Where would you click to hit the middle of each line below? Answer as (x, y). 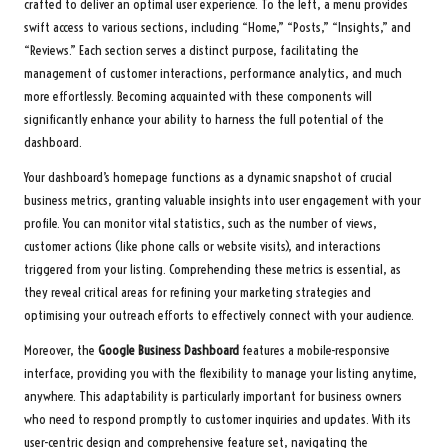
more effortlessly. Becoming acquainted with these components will (198, 96)
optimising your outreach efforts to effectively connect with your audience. (219, 315)
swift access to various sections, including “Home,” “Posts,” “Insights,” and (217, 27)
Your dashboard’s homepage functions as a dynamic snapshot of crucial (208, 177)
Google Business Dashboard (168, 350)
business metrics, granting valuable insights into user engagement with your (222, 200)
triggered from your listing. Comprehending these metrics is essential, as (212, 269)
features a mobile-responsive (314, 350)
